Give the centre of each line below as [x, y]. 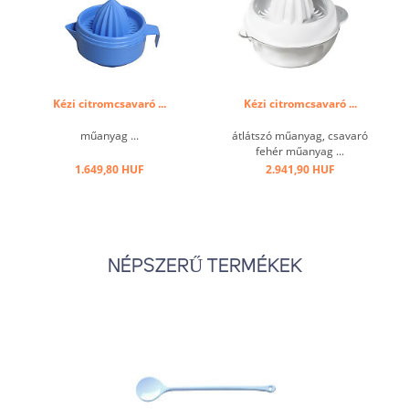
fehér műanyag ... [300, 151]
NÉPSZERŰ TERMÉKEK [204, 267]
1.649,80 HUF [109, 169]
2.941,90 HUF [300, 169]
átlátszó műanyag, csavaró [300, 136]
